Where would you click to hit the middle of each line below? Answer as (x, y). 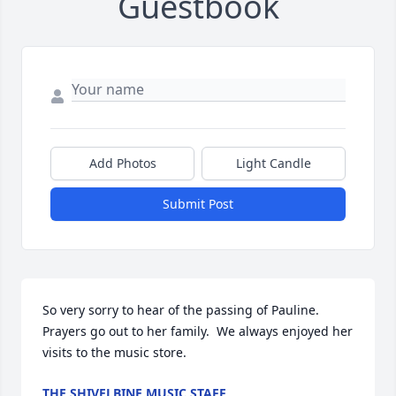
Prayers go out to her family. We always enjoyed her (198, 331)
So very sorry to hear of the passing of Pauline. (181, 310)
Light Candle (274, 163)
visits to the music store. (114, 352)
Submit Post (198, 204)
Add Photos (122, 163)
